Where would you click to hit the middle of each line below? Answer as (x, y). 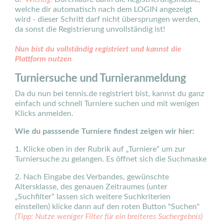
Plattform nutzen (43, 59)
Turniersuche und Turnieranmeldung (101, 78)
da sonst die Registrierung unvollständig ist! (90, 29)
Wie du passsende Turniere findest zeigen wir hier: (105, 131)
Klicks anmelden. (44, 113)
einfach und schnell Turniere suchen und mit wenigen (107, 104)
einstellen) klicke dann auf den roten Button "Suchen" (107, 207)
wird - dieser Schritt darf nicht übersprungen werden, (108, 19)
